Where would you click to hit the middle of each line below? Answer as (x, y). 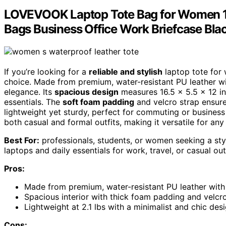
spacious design (87, 92)
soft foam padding (98, 102)
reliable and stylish (126, 72)
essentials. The (33, 102)
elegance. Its (29, 92)
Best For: (22, 140)
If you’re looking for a (46, 72)
